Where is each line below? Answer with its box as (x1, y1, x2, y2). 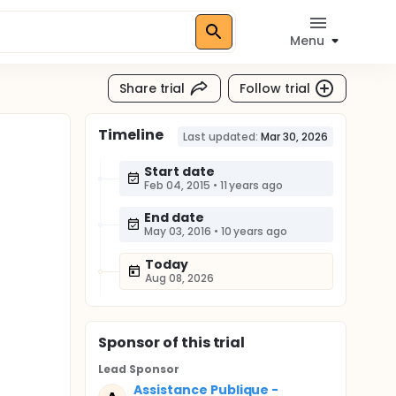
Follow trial (240, 79, 310, 97)
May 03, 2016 (144, 224, 211, 239)
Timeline (98, 125, 164, 145)
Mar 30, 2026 (261, 129, 328, 144)
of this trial (159, 332, 246, 353)
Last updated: (182, 129, 259, 144)
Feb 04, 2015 (144, 178, 210, 193)
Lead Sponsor (98, 362, 179, 377)
